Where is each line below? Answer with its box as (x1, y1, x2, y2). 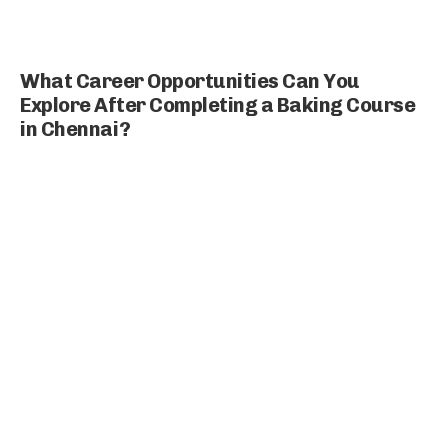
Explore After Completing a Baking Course (20, 92, 415, 117)
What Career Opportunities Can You (20, 68, 360, 93)
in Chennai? (20, 116, 131, 141)
